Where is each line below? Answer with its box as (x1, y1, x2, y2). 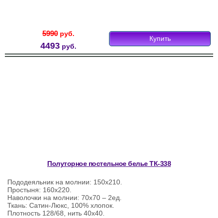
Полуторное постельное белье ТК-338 (47, 160, 171, 168)
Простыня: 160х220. (7, 186, 72, 194)
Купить (149, 35, 171, 43)
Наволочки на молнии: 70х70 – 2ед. (7, 194, 122, 202)
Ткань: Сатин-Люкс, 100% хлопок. (7, 201, 114, 210)
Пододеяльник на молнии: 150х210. (7, 178, 122, 186)
